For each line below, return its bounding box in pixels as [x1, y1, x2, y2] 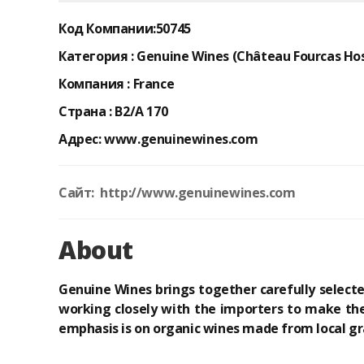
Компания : [58, 75, 130, 93]
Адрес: [58, 130, 102, 148]
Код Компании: [58, 19, 156, 37]
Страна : [58, 102, 112, 120]
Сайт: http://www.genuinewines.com [58, 184, 296, 201]
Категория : [58, 47, 134, 65]
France [130, 75, 175, 93]
